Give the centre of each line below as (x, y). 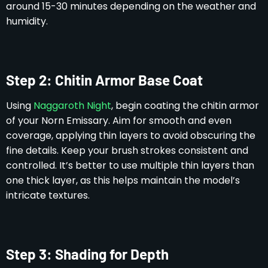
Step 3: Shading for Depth (87, 254)
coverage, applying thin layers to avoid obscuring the (131, 135)
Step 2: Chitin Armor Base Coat (104, 80)
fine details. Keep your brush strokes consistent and (127, 150)
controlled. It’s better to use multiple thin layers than (130, 165)
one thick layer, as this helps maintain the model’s (123, 180)
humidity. (27, 21)
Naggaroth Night (72, 105)
